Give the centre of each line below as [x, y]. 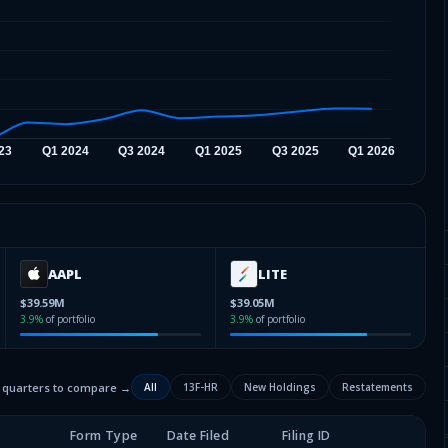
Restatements [377, 387]
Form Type [104, 435]
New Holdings [280, 387]
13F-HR [200, 387]
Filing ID [306, 435]
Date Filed [198, 435]
